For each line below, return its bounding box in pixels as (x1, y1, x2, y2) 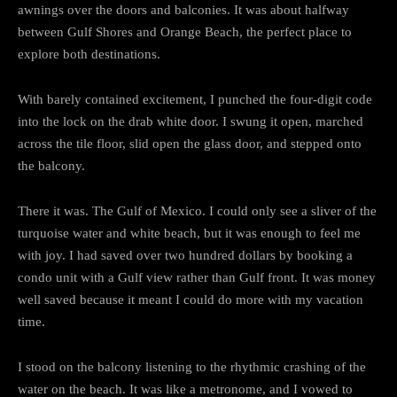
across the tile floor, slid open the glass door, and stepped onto (18, 136, 362, 151)
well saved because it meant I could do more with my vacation (18, 292, 363, 307)
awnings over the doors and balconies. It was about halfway (18, 2, 349, 17)
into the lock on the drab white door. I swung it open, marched (18, 113, 363, 128)
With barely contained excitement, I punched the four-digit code (18, 91, 372, 106)
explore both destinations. (18, 46, 160, 61)
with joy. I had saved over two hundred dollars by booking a (18, 247, 353, 262)
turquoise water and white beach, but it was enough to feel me (18, 225, 361, 240)
